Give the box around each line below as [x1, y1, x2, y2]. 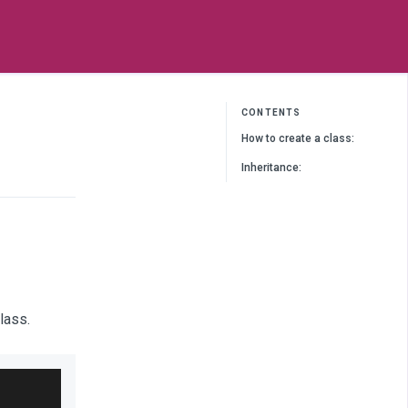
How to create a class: [241, 132, 354, 145]
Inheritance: [241, 161, 301, 174]
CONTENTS [241, 107, 301, 117]
